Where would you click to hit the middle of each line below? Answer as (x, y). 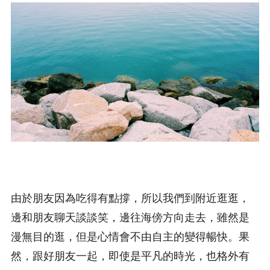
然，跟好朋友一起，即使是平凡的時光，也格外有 (130, 256)
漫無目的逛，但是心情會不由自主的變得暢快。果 (130, 237)
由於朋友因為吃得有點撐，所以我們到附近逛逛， (130, 198)
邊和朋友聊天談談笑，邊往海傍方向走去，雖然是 (130, 217)
